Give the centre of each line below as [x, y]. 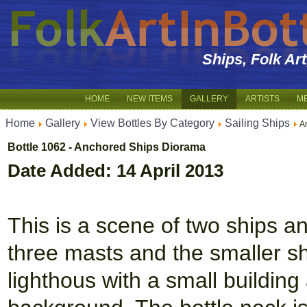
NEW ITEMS [150, 99]
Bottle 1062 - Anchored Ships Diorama [107, 147]
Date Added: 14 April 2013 [115, 171]
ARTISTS [262, 99]
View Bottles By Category [152, 123]
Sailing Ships [257, 123]
